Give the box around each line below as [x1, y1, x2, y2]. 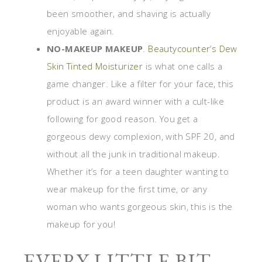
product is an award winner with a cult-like [47, 95, 225, 108]
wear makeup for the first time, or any [47, 183, 208, 195]
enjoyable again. [47, 25, 115, 37]
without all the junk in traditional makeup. [47, 148, 220, 160]
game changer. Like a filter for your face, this [47, 78, 234, 90]
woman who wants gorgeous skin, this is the [47, 201, 233, 213]
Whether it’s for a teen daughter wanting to [47, 166, 229, 178]
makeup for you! [47, 218, 116, 230]
